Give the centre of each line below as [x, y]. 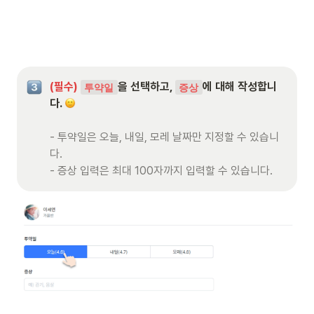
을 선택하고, [146, 87]
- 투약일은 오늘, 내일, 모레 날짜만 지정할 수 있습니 [164, 137]
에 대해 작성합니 [239, 87]
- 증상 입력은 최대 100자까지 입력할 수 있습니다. [161, 171]
